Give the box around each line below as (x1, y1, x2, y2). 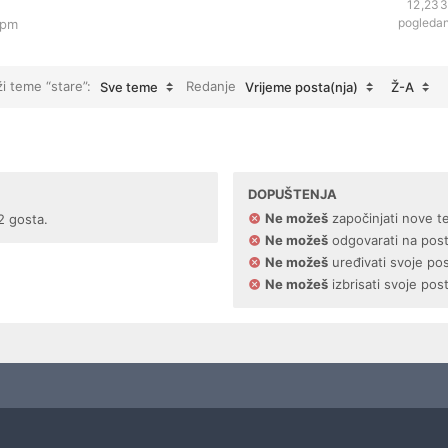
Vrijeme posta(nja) (245, 79, 358, 95)
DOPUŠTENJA (247, 186, 337, 202)
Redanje (186, 77, 240, 94)
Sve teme (100, 79, 158, 95)
